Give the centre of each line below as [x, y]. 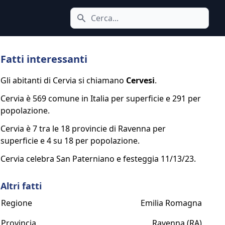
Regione [17, 203]
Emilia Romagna [172, 203]
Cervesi [141, 80]
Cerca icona [98, 23]
